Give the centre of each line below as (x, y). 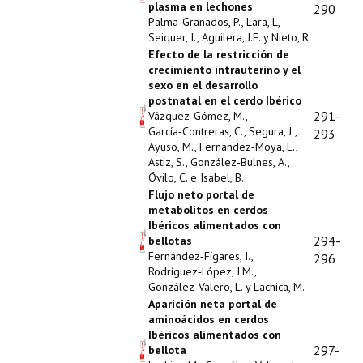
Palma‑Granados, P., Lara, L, (214, 22)
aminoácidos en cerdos (209, 319)
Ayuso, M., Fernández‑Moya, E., (223, 147)
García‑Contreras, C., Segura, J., (222, 131)
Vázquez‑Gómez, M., (198, 116)
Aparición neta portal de (213, 304)
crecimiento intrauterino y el (224, 70)
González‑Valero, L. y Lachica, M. (226, 287)
